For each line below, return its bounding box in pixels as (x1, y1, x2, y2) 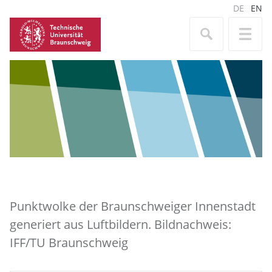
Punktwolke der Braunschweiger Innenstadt (10, 197, 256, 215)
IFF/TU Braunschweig (10, 234, 128, 251)
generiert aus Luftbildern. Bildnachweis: (10, 216, 231, 233)
